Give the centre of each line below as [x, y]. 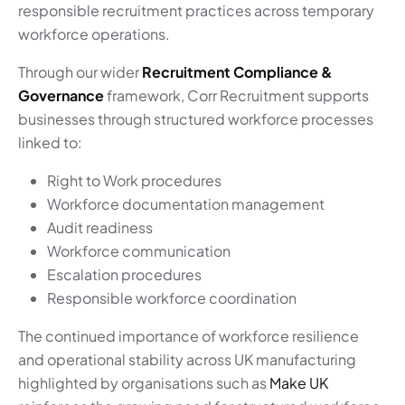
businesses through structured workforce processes [196, 119]
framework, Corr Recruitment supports [236, 96]
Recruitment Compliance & [237, 72]
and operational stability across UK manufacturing [187, 360]
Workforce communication [139, 251]
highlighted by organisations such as [144, 383]
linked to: [50, 143]
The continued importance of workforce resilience [188, 336]
